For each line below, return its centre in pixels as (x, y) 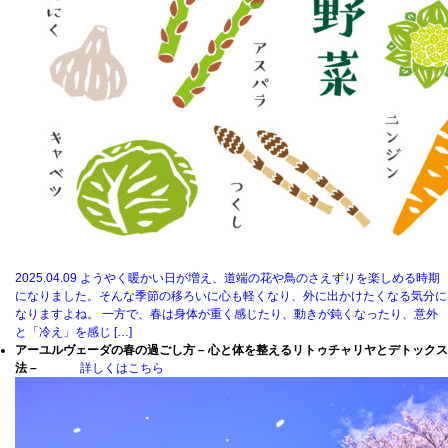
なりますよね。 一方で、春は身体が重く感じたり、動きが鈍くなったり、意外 (226, 314)
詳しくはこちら (122, 368)
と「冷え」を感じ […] (73, 332)
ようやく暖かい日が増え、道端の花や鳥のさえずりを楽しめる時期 (260, 278)
